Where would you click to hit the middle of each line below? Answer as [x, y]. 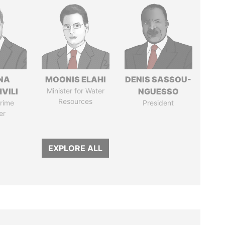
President [158, 103]
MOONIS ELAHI [75, 79]
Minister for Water [75, 91]
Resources [76, 101]
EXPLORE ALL [76, 148]
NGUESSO [158, 91]
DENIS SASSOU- [158, 79]
